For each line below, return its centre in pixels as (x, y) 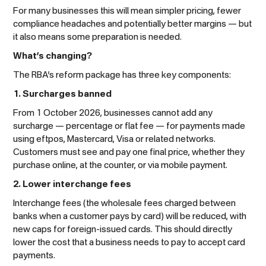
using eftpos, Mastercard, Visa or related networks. (115, 139)
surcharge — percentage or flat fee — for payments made (129, 126)
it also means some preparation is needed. (98, 37)
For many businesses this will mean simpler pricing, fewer (127, 11)
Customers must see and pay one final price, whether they (129, 152)
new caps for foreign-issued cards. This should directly (123, 229)
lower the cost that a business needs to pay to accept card (129, 242)
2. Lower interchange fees (72, 184)
